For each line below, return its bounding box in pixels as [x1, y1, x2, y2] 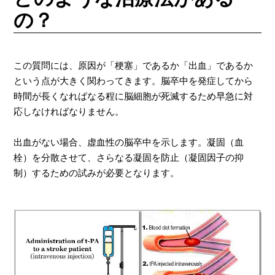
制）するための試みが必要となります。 [14, 166, 180, 179]
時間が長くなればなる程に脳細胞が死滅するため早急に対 [14, 90, 254, 103]
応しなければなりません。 [14, 105, 125, 118]
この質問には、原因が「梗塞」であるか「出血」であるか [14, 59, 254, 72]
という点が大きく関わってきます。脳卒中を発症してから [14, 74, 254, 87]
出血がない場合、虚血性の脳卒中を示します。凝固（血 [14, 136, 244, 149]
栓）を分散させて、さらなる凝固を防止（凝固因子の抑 [14, 151, 244, 164]
